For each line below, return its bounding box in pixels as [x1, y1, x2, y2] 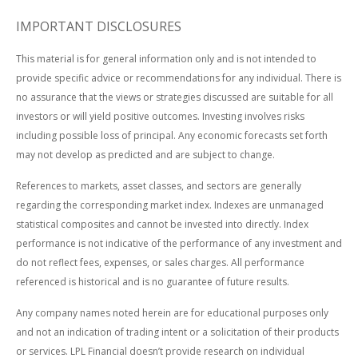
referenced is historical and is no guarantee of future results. [16, 274, 289, 288]
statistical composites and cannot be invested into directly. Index [16, 217, 308, 231]
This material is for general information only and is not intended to [16, 51, 316, 66]
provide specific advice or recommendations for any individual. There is [16, 70, 341, 85]
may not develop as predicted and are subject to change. [16, 147, 275, 161]
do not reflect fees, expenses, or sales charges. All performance [16, 255, 304, 269]
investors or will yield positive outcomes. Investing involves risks [16, 109, 304, 123]
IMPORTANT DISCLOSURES [16, 17, 181, 35]
